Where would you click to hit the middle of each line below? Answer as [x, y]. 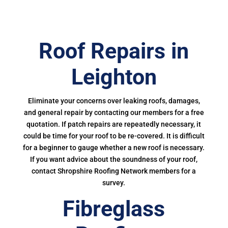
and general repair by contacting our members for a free [114, 112]
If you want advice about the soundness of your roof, [114, 159]
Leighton [114, 77]
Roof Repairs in [114, 51]
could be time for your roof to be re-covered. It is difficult [114, 136]
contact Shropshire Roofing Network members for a [114, 171]
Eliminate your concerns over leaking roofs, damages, [114, 101]
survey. [114, 183]
